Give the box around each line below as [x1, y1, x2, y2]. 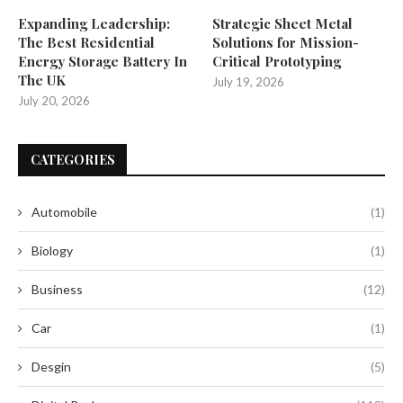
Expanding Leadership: [18, 13, 170, 32]
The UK [18, 70, 66, 89]
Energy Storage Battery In [18, 51, 187, 70]
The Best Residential [18, 32, 155, 51]
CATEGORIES [31, 150, 115, 168]
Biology [31, 242, 73, 258]
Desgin [31, 358, 71, 374]
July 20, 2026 [18, 93, 90, 108]
